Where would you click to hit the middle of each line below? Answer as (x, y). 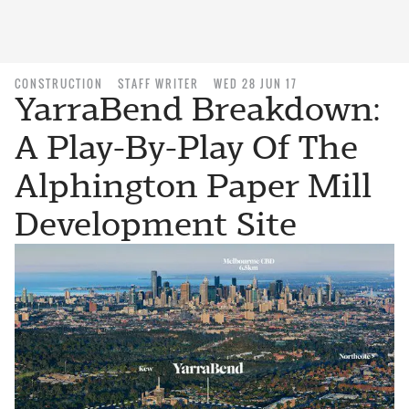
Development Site (156, 224)
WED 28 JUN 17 (256, 84)
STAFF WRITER (158, 84)
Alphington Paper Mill (193, 186)
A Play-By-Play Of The (186, 147)
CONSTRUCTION (59, 84)
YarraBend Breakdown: (197, 109)
